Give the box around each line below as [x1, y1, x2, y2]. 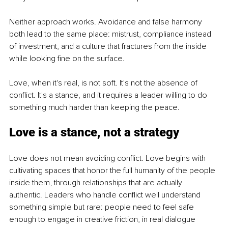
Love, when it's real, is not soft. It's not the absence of [9, 77, 199, 88]
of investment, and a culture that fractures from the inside [9, 41, 209, 51]
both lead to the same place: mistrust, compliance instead [9, 28, 213, 39]
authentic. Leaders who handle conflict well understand [9, 189, 203, 200]
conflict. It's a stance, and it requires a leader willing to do [9, 90, 209, 100]
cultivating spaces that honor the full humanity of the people [9, 165, 217, 176]
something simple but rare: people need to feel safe [9, 202, 196, 212]
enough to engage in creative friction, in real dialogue [9, 214, 197, 224]
